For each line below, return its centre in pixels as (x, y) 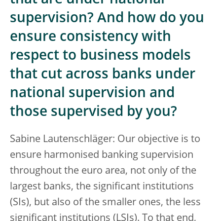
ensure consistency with (91, 37)
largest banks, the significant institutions (102, 187)
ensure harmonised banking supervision (102, 155)
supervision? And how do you (107, 19)
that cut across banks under (103, 75)
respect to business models (100, 56)
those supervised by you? (93, 112)
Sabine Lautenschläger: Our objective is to (105, 140)
